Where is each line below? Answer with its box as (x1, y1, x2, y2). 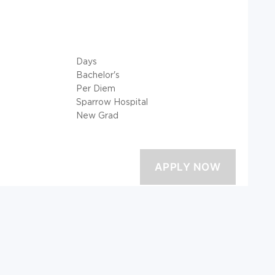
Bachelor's (76, 69, 120, 79)
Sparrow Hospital (76, 96, 148, 106)
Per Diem (76, 83, 115, 93)
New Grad (76, 110, 118, 120)
